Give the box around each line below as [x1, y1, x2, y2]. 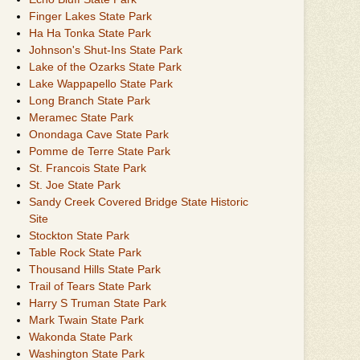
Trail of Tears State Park [29, 279, 151, 292]
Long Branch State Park [29, 93, 150, 107]
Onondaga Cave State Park [29, 127, 169, 141]
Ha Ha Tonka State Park [29, 26, 151, 39]
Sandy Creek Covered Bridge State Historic [29, 194, 248, 208]
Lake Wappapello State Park [29, 76, 173, 90]
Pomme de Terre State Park [29, 144, 170, 157]
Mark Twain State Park [29, 313, 144, 326]
